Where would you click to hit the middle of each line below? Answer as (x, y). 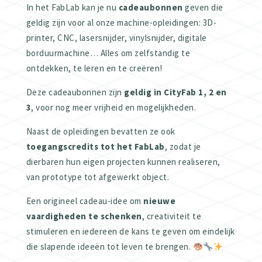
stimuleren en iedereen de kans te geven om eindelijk (130, 232)
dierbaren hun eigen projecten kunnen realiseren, (123, 162)
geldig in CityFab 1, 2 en (175, 92)
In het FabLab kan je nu (72, 8)
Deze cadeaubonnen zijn (75, 92)
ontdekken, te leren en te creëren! (94, 68)
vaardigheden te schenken (84, 216)
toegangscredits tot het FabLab (95, 147)
